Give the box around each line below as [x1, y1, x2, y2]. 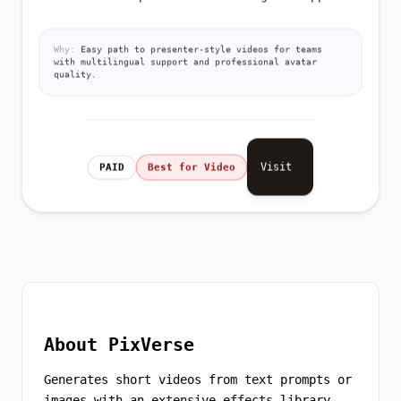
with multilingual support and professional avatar [54, 57, 317, 68]
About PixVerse [44, 333, 194, 355]
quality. [54, 70, 97, 81]
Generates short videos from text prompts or [44, 371, 352, 387]
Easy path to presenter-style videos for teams [75, 45, 322, 55]
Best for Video [148, 162, 235, 175]
